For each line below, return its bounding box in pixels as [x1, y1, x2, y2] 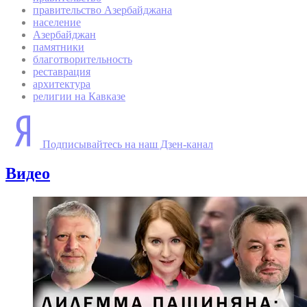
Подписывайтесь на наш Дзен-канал [42, 138, 213, 151]
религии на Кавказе [33, 90, 125, 103]
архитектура [33, 78, 90, 90]
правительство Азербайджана [33, 4, 172, 16]
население [33, 16, 81, 29]
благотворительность [33, 53, 132, 66]
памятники [33, 41, 84, 53]
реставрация [33, 66, 90, 78]
